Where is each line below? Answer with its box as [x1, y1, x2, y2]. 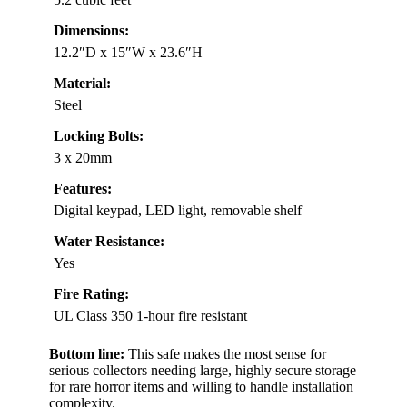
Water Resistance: [54, 233, 164, 249]
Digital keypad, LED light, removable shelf [54, 202, 302, 218]
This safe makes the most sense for [124, 345, 326, 362]
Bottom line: [49, 345, 124, 362]
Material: [54, 74, 111, 91]
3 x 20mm [54, 149, 112, 165]
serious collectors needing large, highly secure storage [49, 362, 356, 378]
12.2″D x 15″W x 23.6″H [54, 44, 203, 60]
